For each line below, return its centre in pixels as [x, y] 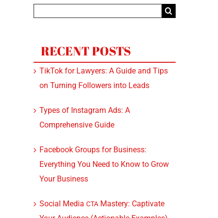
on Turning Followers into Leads [94, 86]
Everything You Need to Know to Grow [104, 164]
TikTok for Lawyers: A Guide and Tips [103, 71]
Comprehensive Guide [77, 125]
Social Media [63, 204]
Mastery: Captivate [131, 204]
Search [45, 10]
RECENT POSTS [86, 51]
